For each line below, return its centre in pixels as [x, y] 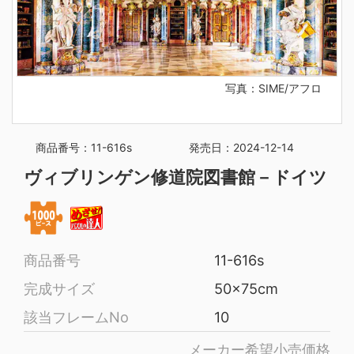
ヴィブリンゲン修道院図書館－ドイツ [175, 177]
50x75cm [246, 289]
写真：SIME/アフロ [273, 88]
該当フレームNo [76, 317]
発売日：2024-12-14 [241, 148]
